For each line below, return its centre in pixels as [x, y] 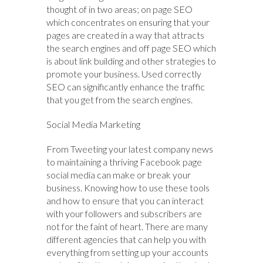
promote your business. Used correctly [124, 74]
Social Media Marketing [93, 124]
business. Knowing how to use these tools [128, 188]
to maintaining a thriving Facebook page [124, 162]
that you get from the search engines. [119, 100]
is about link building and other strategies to [131, 61]
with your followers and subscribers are [124, 214]
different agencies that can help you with [126, 240]
